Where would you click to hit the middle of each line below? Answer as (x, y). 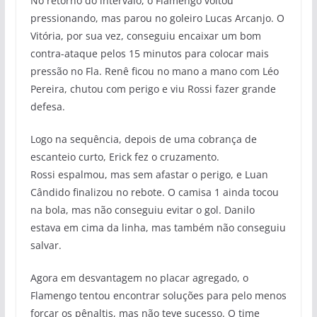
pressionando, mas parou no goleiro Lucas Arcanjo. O (157, 18)
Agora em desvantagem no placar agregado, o (139, 277)
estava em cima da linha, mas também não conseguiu (158, 227)
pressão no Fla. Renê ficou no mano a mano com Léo (154, 71)
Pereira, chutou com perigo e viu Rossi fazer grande (153, 88)
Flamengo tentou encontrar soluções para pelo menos (158, 295)
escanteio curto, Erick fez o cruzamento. (125, 156)
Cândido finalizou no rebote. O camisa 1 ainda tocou (154, 192)
